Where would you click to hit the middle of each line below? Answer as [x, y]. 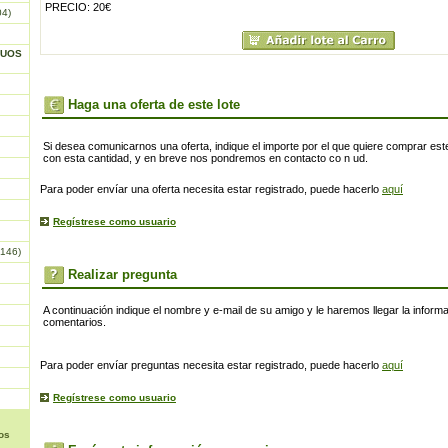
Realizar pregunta [122, 274]
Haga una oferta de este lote [154, 104]
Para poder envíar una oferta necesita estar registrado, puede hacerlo [211, 189]
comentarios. [74, 322]
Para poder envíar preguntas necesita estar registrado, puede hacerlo [211, 365]
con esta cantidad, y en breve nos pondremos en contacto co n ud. [205, 158]
